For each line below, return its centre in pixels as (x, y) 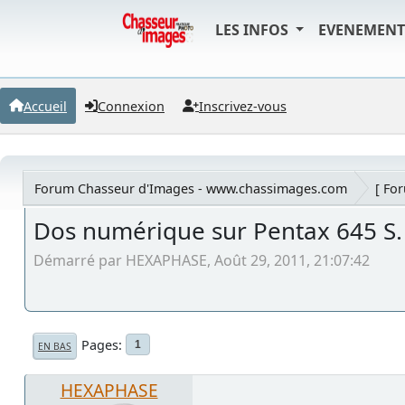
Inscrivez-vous (243, 106)
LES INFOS (253, 30)
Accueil (45, 106)
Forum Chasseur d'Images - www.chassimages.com (191, 188)
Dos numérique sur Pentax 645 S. (218, 231)
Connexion (131, 106)
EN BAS (55, 346)
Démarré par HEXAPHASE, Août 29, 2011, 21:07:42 (202, 260)
